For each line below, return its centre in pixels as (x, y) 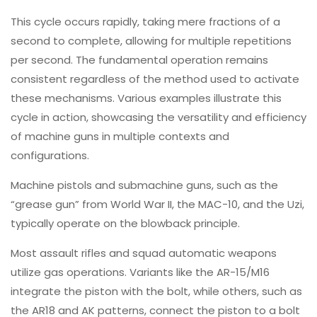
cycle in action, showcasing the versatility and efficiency (158, 117)
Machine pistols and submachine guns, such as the (144, 185)
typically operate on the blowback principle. (125, 223)
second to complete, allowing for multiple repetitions (151, 40)
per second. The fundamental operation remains (139, 59)
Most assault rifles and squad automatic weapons (144, 253)
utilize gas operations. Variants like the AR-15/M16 (140, 272)
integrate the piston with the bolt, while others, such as (156, 291)
